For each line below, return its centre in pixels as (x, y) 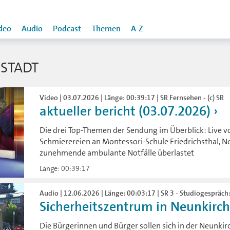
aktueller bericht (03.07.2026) (125, 111)
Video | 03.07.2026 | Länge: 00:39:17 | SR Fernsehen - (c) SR (132, 98)
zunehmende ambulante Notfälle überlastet (117, 153)
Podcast (67, 29)
